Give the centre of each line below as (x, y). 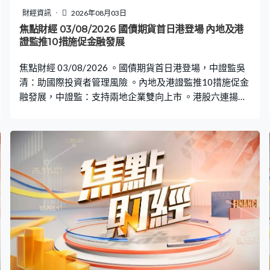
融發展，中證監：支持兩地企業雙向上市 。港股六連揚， (133, 96)
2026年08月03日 (98, 13)
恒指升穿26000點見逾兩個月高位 (87, 111)
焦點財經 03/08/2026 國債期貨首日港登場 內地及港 (131, 29)
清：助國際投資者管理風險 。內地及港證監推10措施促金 (134, 82)
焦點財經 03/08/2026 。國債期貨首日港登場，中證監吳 (132, 67)
